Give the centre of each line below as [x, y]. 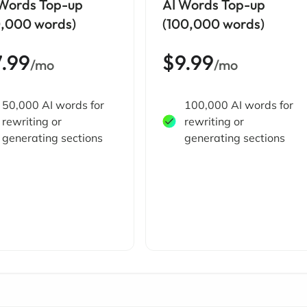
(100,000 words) [213, 24]
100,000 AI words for [238, 105]
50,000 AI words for [53, 105]
